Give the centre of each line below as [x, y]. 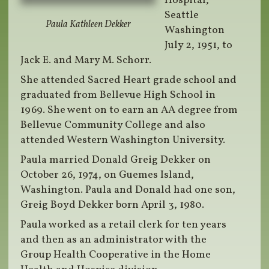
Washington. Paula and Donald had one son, [128, 190]
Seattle [182, 16]
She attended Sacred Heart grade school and [129, 80]
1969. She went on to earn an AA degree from [129, 110]
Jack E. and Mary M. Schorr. [86, 61]
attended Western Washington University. [123, 141]
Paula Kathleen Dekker [88, 25]
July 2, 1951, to [199, 46]
